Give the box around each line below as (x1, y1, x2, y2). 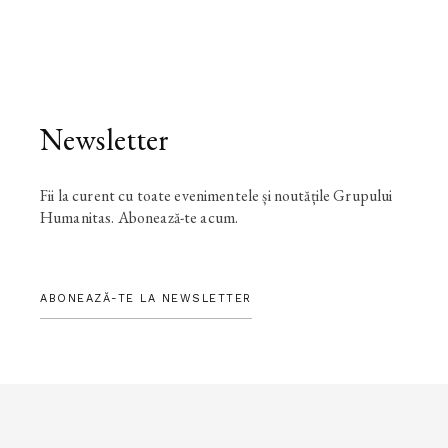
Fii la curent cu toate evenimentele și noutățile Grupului (40, 184, 393, 206)
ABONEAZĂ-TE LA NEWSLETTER (40, 291, 252, 305)
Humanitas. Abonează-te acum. (40, 206, 239, 228)
